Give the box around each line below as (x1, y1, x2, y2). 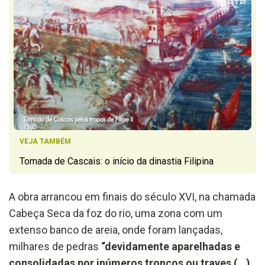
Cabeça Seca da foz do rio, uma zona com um (9, 206, 222, 219)
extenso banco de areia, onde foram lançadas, (9, 223, 222, 236)
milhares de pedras (9, 240, 101, 253)
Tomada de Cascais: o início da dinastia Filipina (20, 155, 214, 167)
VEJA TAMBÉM (20, 137, 71, 146)
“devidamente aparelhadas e (101, 240, 240, 253)
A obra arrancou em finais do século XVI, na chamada (9, 190, 256, 203)
